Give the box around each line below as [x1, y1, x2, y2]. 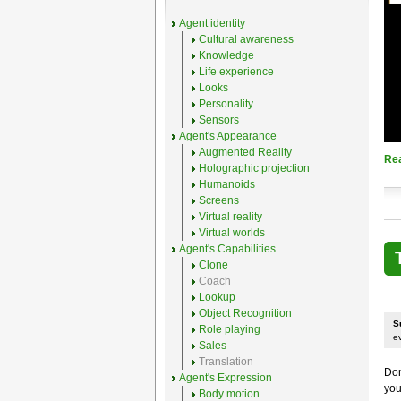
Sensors [198, 114, 239, 126]
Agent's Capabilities [178, 243, 276, 255]
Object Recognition [198, 307, 292, 320]
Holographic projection [198, 162, 310, 175]
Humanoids [198, 178, 255, 191]
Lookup [198, 291, 235, 303]
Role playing [198, 323, 260, 336]
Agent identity [178, 17, 245, 30]
